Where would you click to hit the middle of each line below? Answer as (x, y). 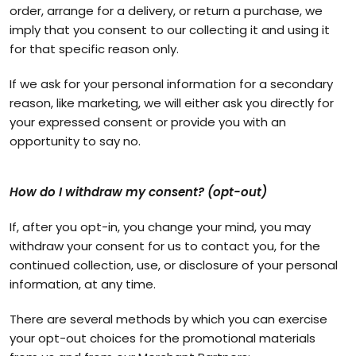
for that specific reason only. (94, 49)
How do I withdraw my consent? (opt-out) (138, 192)
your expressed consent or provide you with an (148, 122)
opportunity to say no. (75, 141)
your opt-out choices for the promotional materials (163, 338)
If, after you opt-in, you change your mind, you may (160, 227)
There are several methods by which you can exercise (168, 319)
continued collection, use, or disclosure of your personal (174, 265)
